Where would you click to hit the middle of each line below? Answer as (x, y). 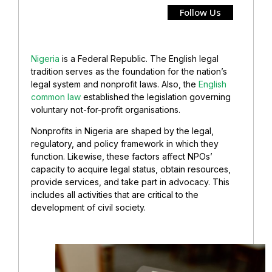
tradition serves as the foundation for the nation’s (129, 71)
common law (56, 97)
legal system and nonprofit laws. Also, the (115, 84)
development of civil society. (90, 207)
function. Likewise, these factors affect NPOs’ (122, 156)
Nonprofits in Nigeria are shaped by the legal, (122, 131)
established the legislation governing (156, 97)
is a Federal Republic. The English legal (139, 58)
